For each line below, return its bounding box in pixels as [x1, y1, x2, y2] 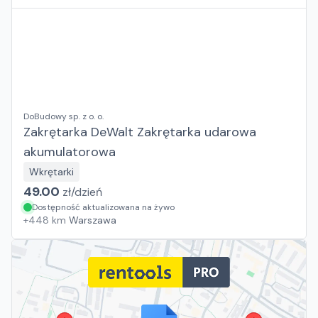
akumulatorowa [23, 143, 116, 160]
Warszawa [69, 214, 116, 226]
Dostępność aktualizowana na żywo [32, 202, 175, 213]
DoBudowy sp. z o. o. [23, 111, 104, 122]
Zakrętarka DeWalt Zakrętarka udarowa [23, 124, 256, 141]
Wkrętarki [29, 165, 74, 178]
